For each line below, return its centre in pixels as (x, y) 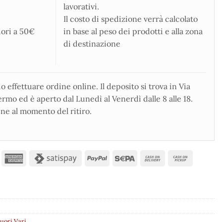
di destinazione (92, 43)
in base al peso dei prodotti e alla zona (133, 31)
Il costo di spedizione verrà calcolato (131, 19)
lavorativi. (81, 6)
